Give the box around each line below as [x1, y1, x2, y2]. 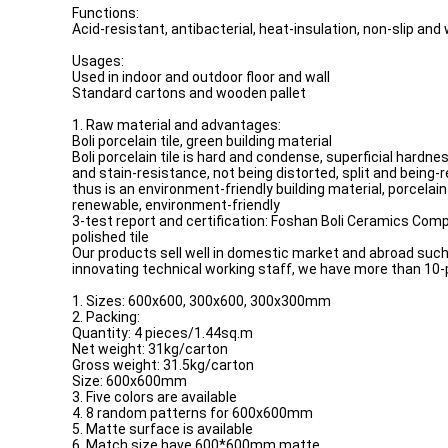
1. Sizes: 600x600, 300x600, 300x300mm [72, 293, 331, 309]
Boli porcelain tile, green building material [72, 133, 332, 149]
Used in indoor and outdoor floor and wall [72, 69, 330, 85]
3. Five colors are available [72, 389, 237, 405]
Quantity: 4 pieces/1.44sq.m [72, 325, 253, 341]
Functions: [72, 5, 139, 21]
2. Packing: [72, 309, 140, 325]
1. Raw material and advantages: [72, 117, 281, 133]
